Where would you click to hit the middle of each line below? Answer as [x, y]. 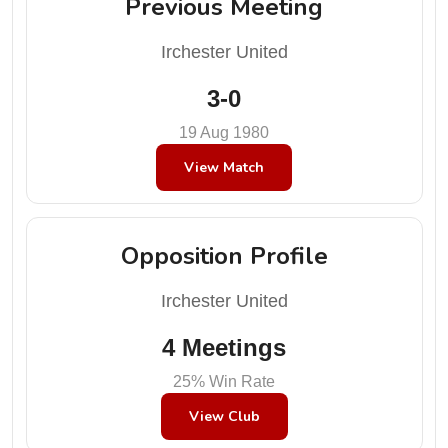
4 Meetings [224, 347]
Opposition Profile [224, 255]
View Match [224, 167]
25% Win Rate [224, 381]
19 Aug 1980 [224, 132]
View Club [224, 416]
